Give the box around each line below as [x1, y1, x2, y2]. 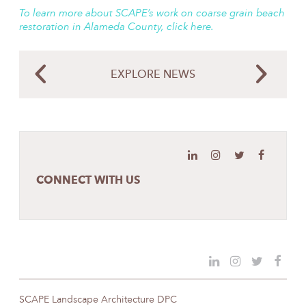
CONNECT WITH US [36, 173, 140, 187]
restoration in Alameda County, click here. [19, 23, 214, 33]
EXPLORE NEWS [111, 70, 195, 81]
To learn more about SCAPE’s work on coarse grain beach [19, 9, 285, 20]
